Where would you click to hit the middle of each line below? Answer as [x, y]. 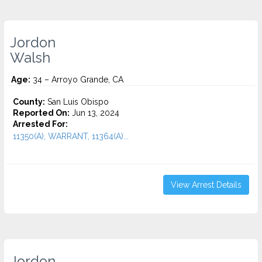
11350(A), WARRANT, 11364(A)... [71, 136]
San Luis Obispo [77, 102]
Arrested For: [40, 124]
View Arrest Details [206, 185]
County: [29, 102]
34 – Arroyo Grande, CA [77, 80]
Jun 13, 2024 [94, 113]
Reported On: [41, 113]
